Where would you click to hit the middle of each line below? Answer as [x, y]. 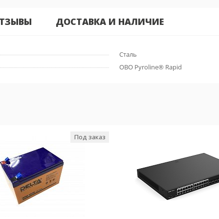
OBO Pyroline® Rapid [151, 67]
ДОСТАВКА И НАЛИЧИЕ [110, 22]
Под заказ [90, 137]
